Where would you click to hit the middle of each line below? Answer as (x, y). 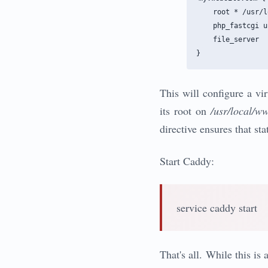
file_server (228, 40)
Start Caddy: (187, 161)
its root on (185, 111)
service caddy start (217, 208)
